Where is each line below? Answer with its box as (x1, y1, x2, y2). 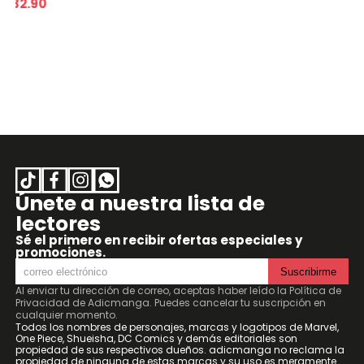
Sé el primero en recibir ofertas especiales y (15, 232, 302, 249)
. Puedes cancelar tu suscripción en (149, 296, 326, 310)
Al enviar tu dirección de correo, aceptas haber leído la (15, 284, 289, 297)
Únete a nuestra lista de (15, 189, 265, 218)
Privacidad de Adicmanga (15, 296, 149, 310)
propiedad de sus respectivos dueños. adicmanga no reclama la (15, 343, 344, 357)
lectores (15, 210, 101, 238)
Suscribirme (280, 265, 337, 278)
